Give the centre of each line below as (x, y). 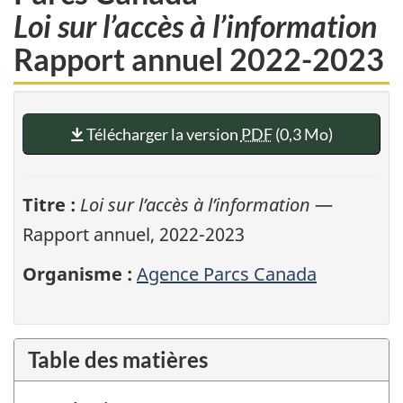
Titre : (49, 204)
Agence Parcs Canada (227, 274)
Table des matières (118, 360)
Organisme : (77, 274)
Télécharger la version (162, 134)
